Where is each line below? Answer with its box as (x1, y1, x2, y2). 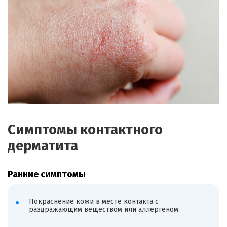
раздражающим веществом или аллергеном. (28, 205, 180, 214)
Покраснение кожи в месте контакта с (28, 197, 159, 206)
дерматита (8, 137, 78, 154)
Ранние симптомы (8, 168, 86, 180)
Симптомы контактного (8, 121, 163, 138)
